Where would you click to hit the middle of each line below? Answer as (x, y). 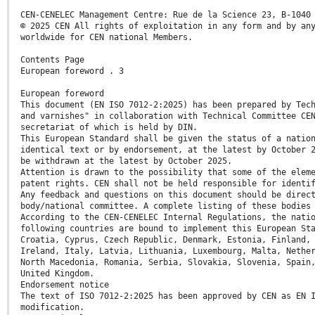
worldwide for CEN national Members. (107, 38)
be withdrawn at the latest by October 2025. (126, 161)
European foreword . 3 (72, 71)
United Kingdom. (57, 274)
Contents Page (52, 60)
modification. (52, 308)
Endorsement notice (65, 285)
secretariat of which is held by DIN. (109, 128)
